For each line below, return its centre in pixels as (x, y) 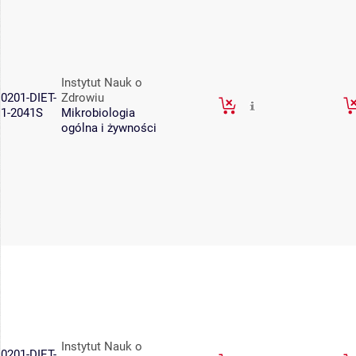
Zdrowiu (83, 98)
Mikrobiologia (98, 113)
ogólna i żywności (109, 128)
